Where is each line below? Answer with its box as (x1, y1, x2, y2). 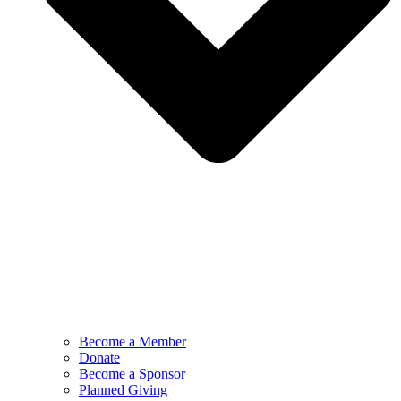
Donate (79, 350, 120, 366)
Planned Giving (79, 382, 167, 398)
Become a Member (79, 334, 186, 350)
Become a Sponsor (79, 366, 185, 382)
